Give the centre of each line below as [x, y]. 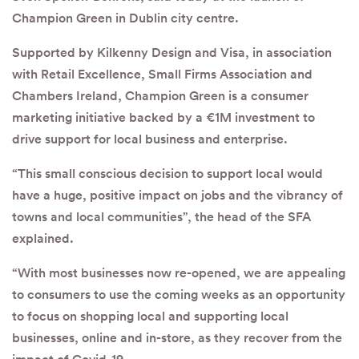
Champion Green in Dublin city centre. [125, 18]
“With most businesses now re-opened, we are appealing [179, 272]
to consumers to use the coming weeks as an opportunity [179, 294]
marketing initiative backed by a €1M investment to [163, 117]
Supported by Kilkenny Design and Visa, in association [172, 52]
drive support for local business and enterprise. [150, 139]
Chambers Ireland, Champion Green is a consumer [160, 95]
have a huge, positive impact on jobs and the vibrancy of [177, 195]
